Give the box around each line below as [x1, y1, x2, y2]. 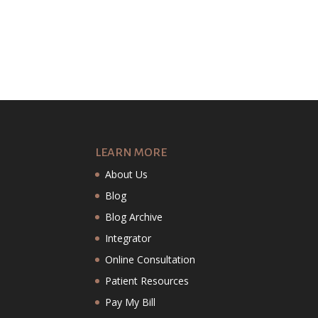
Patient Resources [105, 273, 190, 287]
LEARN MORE [95, 146, 168, 159]
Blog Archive [105, 209, 163, 224]
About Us [105, 167, 148, 181]
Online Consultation [105, 252, 196, 266]
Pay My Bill [105, 295, 156, 309]
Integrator [105, 231, 152, 245]
